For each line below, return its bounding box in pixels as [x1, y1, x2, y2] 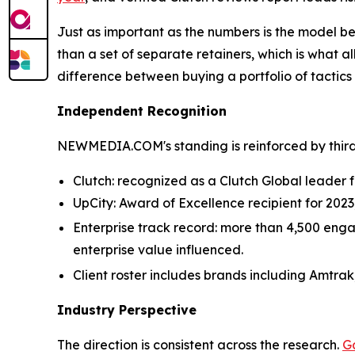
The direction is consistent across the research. [57, 336, 342, 353]
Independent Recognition [57, 103, 227, 120]
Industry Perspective [57, 301, 197, 318]
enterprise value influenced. [73, 242, 243, 258]
